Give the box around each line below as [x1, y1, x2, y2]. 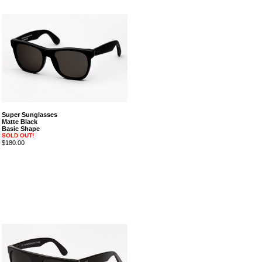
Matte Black [1, 118, 37, 125]
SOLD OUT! [1, 132, 34, 139]
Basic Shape [1, 125, 40, 132]
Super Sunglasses [1, 111, 57, 118]
